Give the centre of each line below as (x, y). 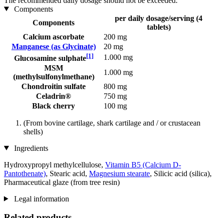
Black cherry (54, 106)
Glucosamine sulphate (50, 58)
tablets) (159, 27)
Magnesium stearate (119, 173)
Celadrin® (54, 96)
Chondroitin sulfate (54, 86)
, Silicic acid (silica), (181, 173)
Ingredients (30, 148)
